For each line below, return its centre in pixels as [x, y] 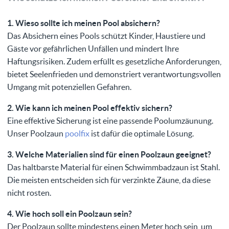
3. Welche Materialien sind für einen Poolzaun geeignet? [109, 155]
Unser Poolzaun [36, 134]
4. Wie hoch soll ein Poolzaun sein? [70, 214]
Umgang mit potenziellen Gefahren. [69, 87]
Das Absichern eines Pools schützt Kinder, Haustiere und [106, 36]
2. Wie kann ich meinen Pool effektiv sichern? [90, 108]
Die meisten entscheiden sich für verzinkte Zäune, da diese [109, 180]
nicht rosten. [29, 193]
